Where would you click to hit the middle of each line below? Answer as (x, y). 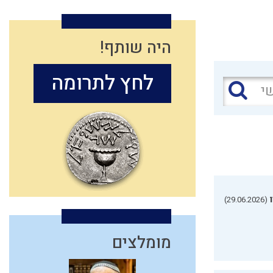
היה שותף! (136, 48)
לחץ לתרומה (102, 83)
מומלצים (142, 243)
